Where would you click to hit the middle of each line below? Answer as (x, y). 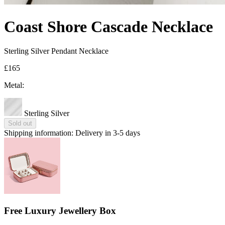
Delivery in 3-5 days (108, 133)
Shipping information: (39, 133)
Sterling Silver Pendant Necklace (56, 51)
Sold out (20, 124)
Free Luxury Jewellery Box (60, 210)
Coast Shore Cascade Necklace (108, 26)
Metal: (14, 85)
